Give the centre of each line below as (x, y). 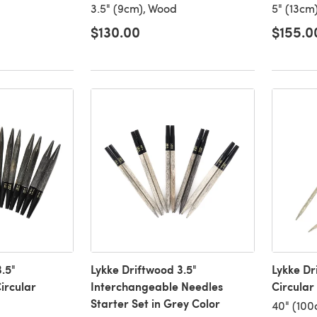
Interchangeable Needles (156, 287)
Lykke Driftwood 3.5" (143, 270)
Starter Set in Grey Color (155, 304)
